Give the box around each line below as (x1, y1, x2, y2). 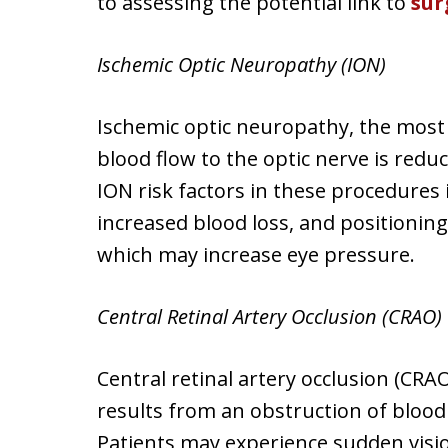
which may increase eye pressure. (97, 241, 415, 268)
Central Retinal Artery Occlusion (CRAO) (97, 303, 442, 330)
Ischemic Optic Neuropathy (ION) (97, 51, 386, 78)
